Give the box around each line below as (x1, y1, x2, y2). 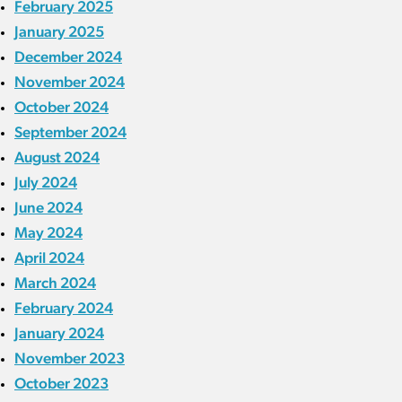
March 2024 (14, 274, 96, 293)
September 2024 (14, 123, 127, 142)
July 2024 (14, 173, 77, 192)
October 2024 (14, 98, 109, 117)
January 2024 (14, 324, 104, 343)
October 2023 (14, 374, 109, 393)
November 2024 (14, 73, 125, 92)
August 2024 (14, 148, 100, 167)
